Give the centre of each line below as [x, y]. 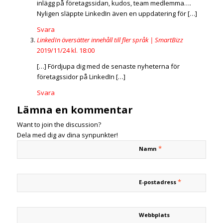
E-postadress [158, 182]
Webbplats [154, 215]
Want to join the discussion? [59, 125]
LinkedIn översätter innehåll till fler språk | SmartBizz [110, 40]
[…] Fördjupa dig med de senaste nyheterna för [108, 66]
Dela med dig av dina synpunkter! [67, 135]
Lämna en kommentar [75, 110]
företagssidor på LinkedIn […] [81, 77]
